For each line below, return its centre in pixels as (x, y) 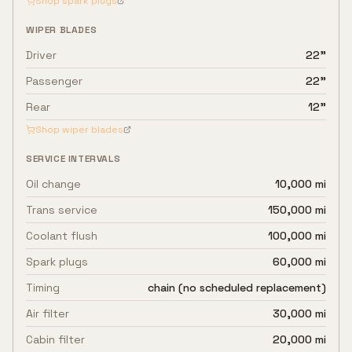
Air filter (48, 313)
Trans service (62, 210)
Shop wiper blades (79, 130)
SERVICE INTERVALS (73, 159)
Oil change (53, 184)
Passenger (54, 81)
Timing (43, 288)
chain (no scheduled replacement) (237, 288)
